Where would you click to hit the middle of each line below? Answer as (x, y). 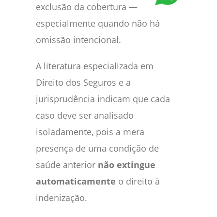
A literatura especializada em (95, 66)
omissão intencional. (78, 39)
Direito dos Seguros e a (83, 82)
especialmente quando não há (98, 23)
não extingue (127, 164)
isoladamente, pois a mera (90, 132)
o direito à (138, 181)
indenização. (62, 197)
